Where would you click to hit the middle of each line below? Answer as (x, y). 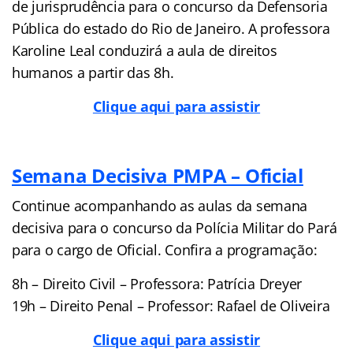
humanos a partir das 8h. (93, 72)
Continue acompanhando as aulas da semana (160, 205)
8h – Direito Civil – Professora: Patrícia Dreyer (157, 283)
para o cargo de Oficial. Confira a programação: (165, 249)
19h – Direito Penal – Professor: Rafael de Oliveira (171, 305)
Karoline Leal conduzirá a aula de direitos (145, 50)
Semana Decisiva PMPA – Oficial (158, 175)
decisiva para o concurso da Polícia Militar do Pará (175, 227)
